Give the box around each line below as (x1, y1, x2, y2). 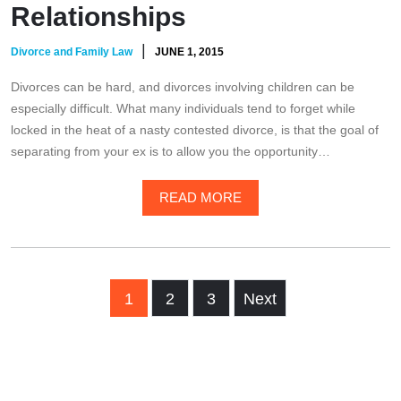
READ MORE (159, 190, 242, 206)
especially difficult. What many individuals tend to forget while (11, 101, 355, 116)
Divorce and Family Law (11, 46, 132, 59)
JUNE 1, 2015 (155, 46, 224, 59)
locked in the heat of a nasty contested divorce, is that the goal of (11, 123, 379, 138)
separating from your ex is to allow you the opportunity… (11, 144, 330, 159)
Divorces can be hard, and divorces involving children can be (11, 80, 354, 95)
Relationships (11, 2, 186, 32)
